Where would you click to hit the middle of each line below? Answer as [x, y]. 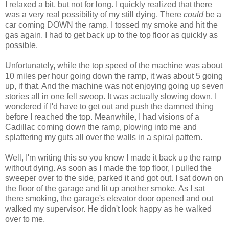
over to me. [25, 219]
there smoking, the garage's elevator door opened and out [109, 198]
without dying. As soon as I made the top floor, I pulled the [108, 168]
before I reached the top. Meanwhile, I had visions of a [102, 117]
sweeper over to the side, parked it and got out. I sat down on [114, 178]
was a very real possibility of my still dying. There [94, 14]
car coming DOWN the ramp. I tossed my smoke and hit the [111, 25]
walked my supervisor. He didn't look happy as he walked [108, 209]
